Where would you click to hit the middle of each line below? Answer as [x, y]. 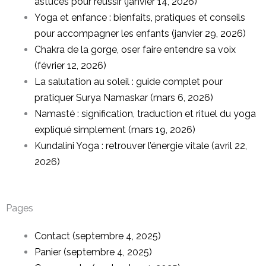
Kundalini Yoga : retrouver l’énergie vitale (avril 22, [141, 146]
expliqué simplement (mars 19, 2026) [115, 130]
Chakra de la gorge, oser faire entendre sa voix [135, 50]
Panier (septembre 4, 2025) [93, 252]
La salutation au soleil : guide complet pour [129, 82]
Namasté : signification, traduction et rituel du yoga [145, 114]
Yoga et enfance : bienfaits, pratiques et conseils [140, 18]
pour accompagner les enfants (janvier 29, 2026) [140, 34]
